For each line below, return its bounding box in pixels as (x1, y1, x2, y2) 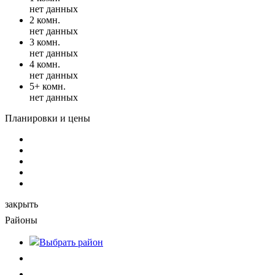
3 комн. (29, 36, 60, 47)
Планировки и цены (5, 112, 90, 123)
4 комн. (29, 58, 60, 69)
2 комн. (29, 14, 60, 25)
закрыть (5, 198, 38, 209)
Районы (5, 214, 37, 225)
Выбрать (39, 236, 76, 247)
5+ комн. (29, 80, 66, 91)
